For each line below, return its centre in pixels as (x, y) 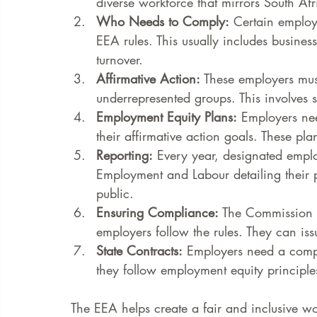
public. (115, 193)
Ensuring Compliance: (157, 212)
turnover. (120, 59)
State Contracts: (139, 250)
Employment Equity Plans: (167, 117)
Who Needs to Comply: (163, 21)
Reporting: (125, 155)
